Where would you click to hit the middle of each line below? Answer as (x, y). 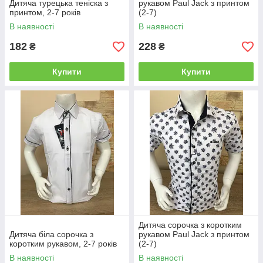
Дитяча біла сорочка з (51, 234)
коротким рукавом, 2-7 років (63, 244)
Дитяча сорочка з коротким (190, 225)
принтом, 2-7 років (45, 12)
